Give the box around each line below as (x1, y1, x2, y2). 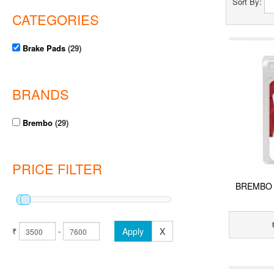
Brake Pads (23, 42, 65, 54)
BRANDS (12, 84, 69, 104)
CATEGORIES (12, 10, 99, 29)
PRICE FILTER (12, 159, 102, 179)
